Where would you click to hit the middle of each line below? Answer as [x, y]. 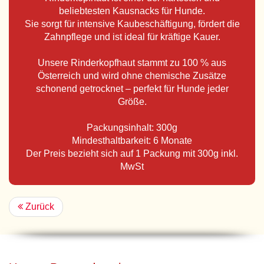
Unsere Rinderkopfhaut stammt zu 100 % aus [132, 63]
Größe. [132, 102]
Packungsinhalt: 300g [132, 128]
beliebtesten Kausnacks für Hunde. [132, 11]
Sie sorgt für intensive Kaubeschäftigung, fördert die [132, 24]
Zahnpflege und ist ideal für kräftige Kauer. [132, 37]
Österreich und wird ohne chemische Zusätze [132, 76]
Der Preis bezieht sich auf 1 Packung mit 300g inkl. [132, 154]
